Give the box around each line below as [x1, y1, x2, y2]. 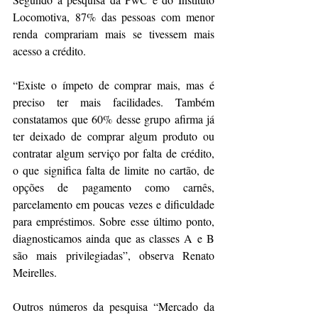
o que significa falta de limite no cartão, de [13, 163, 214, 178]
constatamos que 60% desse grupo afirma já [13, 111, 214, 127]
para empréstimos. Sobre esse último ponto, [13, 214, 214, 229]
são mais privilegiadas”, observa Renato [13, 248, 214, 263]
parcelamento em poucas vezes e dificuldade [13, 197, 214, 212]
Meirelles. [13, 265, 57, 280]
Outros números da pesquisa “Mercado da [13, 299, 214, 314]
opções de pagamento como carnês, [13, 180, 214, 195]
